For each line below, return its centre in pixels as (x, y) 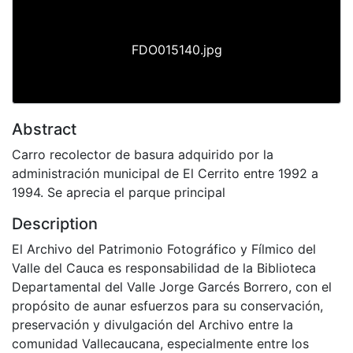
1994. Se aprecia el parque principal (119, 192)
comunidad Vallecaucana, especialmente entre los (160, 343)
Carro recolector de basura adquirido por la (143, 154)
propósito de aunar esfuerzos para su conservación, (167, 305)
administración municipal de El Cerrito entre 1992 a (165, 173)
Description (55, 223)
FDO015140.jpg (176, 49)
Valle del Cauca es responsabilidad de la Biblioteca (164, 268)
